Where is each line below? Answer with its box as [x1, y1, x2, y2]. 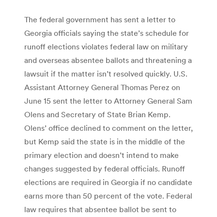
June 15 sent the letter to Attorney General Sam [24, 95, 192, 106]
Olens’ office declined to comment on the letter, [24, 123, 193, 133]
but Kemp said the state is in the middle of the [24, 136, 185, 146]
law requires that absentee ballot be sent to [24, 204, 176, 214]
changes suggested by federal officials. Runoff [24, 163, 185, 173]
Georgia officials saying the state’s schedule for [24, 28, 189, 38]
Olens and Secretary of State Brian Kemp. [24, 109, 170, 119]
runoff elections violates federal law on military [24, 41, 188, 51]
